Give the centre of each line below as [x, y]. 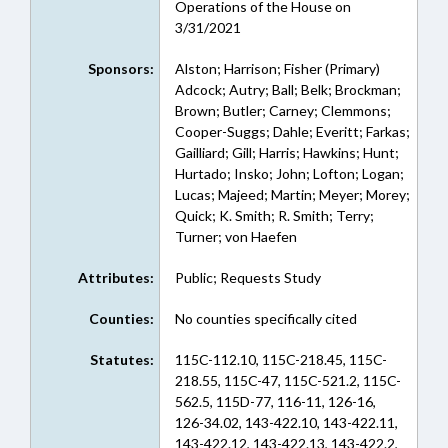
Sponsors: [120, 68]
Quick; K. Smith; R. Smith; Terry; [274, 215]
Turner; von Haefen [235, 236]
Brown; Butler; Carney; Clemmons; [282, 110]
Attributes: [115, 277]
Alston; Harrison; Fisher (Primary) [277, 68]
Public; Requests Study [247, 277]
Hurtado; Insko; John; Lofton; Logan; [289, 173]
